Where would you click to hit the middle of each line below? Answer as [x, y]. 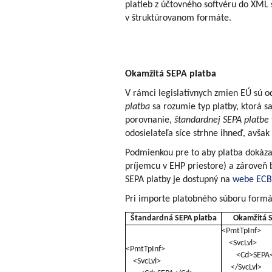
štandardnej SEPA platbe [222, 120]
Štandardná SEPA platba [173, 218]
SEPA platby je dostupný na [179, 179]
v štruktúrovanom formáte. [178, 18]
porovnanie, [150, 120]
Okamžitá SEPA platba [171, 74]
